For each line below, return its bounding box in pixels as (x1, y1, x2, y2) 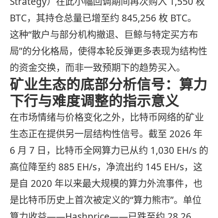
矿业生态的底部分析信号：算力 (10, 74, 207, 94)
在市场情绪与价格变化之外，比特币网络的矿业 (10, 111, 204, 124)
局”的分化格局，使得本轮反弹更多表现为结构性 (10, 45, 207, 58)
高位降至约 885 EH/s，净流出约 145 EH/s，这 (10, 161, 202, 174)
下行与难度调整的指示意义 (10, 91, 179, 110)
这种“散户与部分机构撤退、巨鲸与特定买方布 (10, 28, 198, 41)
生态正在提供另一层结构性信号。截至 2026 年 (10, 127, 202, 141)
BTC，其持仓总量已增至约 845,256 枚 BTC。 (10, 12, 197, 25)
